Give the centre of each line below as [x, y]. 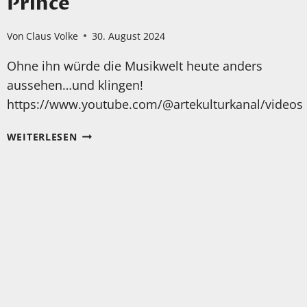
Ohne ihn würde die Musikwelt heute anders [134, 65]
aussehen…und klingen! [75, 85]
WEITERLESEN [42, 136]
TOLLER [96, 149]
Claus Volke [52, 36]
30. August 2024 [128, 36]
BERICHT [98, 164]
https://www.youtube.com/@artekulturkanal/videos [155, 104]
